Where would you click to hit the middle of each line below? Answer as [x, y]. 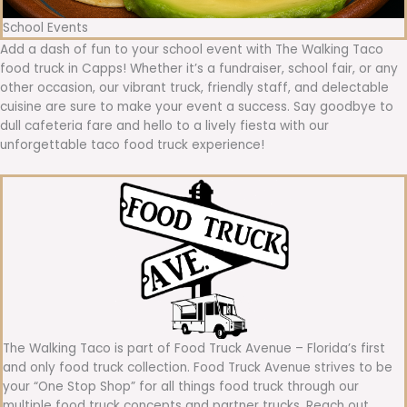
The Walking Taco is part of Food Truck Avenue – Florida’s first [194, 348]
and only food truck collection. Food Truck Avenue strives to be [198, 367]
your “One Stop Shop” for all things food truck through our [181, 386]
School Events [45, 27]
